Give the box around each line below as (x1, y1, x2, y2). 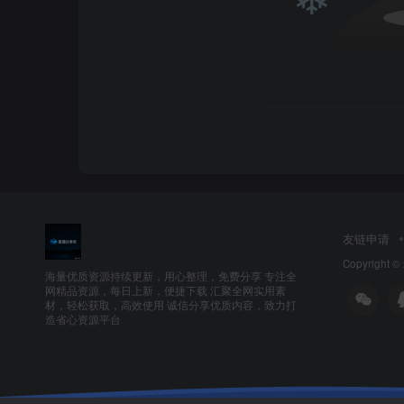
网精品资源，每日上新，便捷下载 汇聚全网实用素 (45, 283, 286, 298)
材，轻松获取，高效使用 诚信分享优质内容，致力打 (45, 298, 297, 313)
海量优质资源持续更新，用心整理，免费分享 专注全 (45, 269, 297, 284)
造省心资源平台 (45, 312, 121, 327)
